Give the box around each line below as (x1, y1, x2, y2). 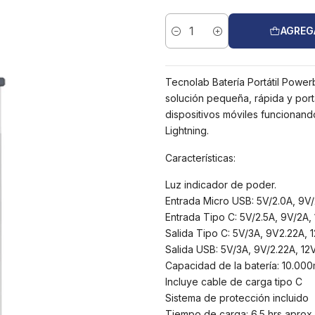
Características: (165, 151, 236, 164)
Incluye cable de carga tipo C (165, 276, 302, 288)
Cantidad (165, 32, 202, 44)
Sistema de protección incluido (165, 292, 309, 304)
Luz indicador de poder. (165, 179, 276, 191)
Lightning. (165, 124, 209, 136)
